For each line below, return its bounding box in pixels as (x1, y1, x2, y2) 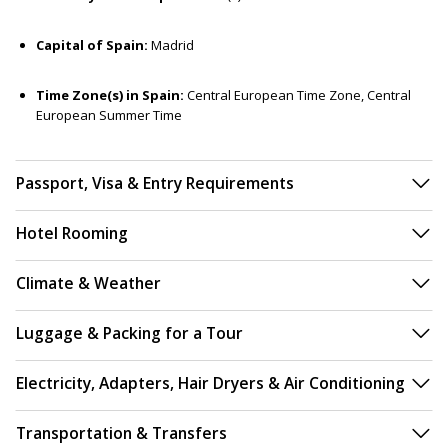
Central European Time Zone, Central (187, 86, 411, 105)
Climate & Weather (16, 272, 161, 295)
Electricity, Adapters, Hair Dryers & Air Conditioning (16, 372, 405, 395)
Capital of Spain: (36, 36, 148, 55)
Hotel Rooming (16, 222, 128, 245)
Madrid (148, 36, 194, 55)
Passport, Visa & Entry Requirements (16, 172, 294, 195)
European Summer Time (36, 106, 182, 125)
